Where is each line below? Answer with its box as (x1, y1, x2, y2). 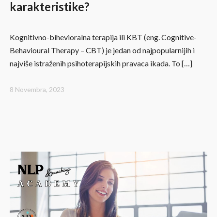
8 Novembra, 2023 (10, 85, 64, 94)
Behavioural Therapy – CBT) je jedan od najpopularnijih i (10, 46, 195, 55)
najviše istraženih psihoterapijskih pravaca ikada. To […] (10, 59, 192, 68)
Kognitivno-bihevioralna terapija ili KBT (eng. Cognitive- (10, 32, 197, 42)
